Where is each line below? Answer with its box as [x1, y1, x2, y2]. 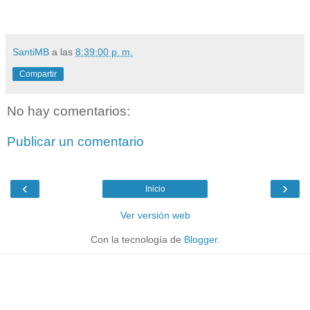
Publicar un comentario [7, 134, 144, 149]
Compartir [19, 69, 57, 80]
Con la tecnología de [90, 234, 184, 246]
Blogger [183, 234, 217, 246]
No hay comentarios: [7, 104, 130, 119]
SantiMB [12, 46, 49, 58]
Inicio [145, 184, 165, 194]
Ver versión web [120, 210, 190, 221]
